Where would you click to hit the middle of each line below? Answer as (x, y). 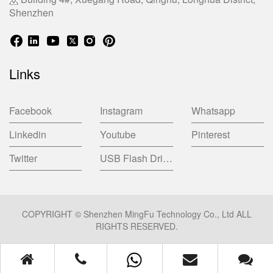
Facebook (30, 110)
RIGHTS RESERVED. (136, 226)
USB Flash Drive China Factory (168, 158)
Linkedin (28, 134)
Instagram (122, 110)
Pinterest (210, 134)
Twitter (23, 158)
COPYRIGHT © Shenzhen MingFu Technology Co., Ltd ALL (136, 214)
